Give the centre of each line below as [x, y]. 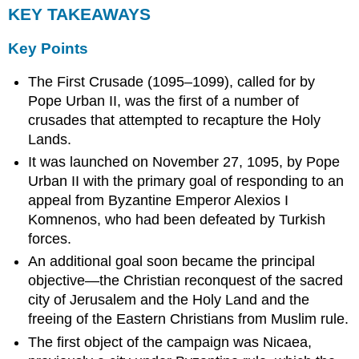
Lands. [50, 139]
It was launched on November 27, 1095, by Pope [184, 162]
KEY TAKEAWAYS [80, 14]
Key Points [48, 49]
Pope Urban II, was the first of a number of [164, 101]
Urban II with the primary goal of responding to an [186, 182]
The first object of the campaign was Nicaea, [170, 342]
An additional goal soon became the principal [172, 262]
